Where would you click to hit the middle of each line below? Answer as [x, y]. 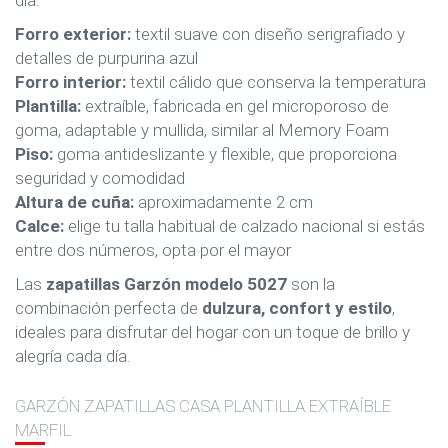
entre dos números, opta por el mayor [153, 250]
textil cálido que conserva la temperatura [276, 82]
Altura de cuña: [74, 202]
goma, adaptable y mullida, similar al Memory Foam [202, 130]
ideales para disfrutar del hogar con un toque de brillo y [212, 332]
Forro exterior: [73, 34]
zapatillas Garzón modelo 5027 [166, 284]
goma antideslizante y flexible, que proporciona [225, 154]
